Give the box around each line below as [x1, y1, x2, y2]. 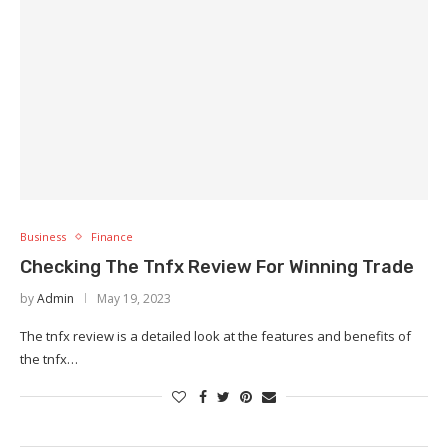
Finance [91, 229, 133, 244]
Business [20, 229, 66, 244]
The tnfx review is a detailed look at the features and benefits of [20, 327, 411, 345]
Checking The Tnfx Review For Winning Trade [20, 256, 414, 278]
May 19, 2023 [97, 290, 171, 307]
